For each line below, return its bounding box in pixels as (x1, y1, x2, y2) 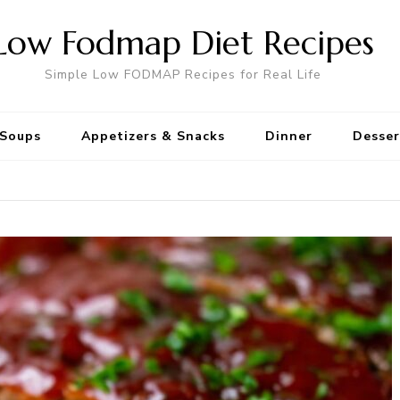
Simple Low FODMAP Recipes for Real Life (45, 66, 321, 83)
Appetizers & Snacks (81, 128, 225, 145)
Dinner (265, 128, 312, 145)
